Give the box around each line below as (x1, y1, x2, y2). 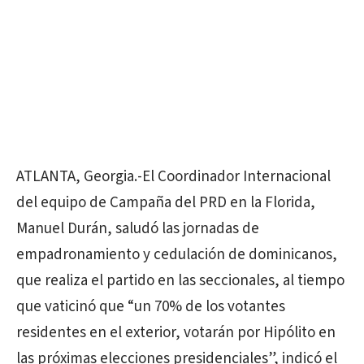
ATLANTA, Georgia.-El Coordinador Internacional (16, 166, 331, 188)
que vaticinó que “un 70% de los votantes (16, 296, 285, 318)
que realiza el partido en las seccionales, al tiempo (16, 270, 344, 292)
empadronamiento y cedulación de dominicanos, (16, 244, 337, 266)
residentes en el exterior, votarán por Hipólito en (16, 322, 336, 344)
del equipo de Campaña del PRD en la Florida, (16, 192, 315, 214)
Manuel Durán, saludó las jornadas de (16, 218, 259, 240)
